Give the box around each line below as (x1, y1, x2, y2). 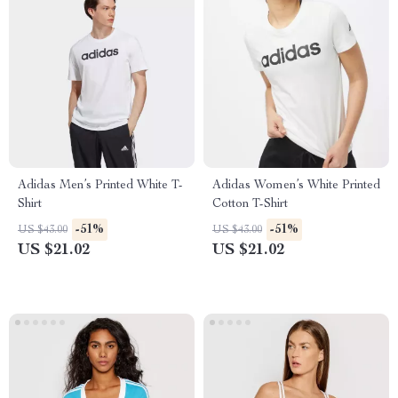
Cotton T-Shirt (212, 198, 288, 211)
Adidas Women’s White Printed (212, 179, 380, 192)
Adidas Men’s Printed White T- (18, 179, 183, 192)
